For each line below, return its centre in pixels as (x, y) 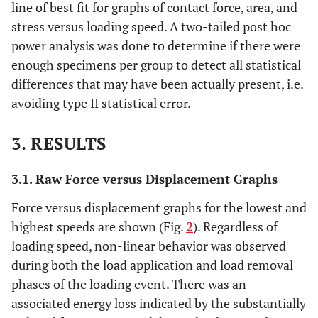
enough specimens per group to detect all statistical (156, 65)
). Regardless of (235, 227)
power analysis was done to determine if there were (156, 46)
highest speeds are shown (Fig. (99, 227)
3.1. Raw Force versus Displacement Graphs (144, 179)
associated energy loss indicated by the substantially (159, 303)
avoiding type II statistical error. (101, 103)
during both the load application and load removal (152, 265)
